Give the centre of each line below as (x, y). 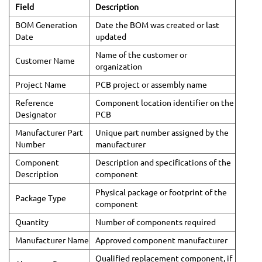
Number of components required (156, 222)
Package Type (41, 198)
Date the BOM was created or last (157, 25)
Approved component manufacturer (161, 240)
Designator (36, 114)
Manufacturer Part (49, 132)
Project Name (41, 85)
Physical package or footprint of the (161, 192)
